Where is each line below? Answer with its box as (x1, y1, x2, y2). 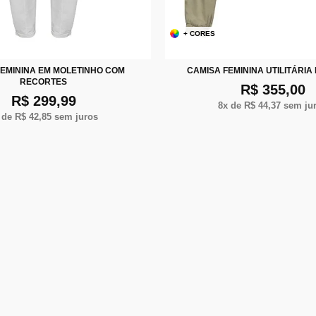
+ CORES (183, 29, 216, 37)
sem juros (51, 111, 98, 122)
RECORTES (20, 76, 67, 87)
